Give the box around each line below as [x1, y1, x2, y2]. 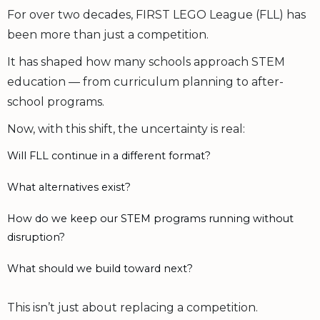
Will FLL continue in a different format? [7, 149, 211, 162]
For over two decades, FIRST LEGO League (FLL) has [7, 7, 306, 21]
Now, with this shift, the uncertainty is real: [7, 121, 245, 136]
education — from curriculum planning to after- [7, 74, 284, 89]
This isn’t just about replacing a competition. [7, 300, 258, 314]
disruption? [7, 230, 65, 244]
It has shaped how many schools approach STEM [7, 54, 285, 69]
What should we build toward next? [7, 261, 193, 275]
